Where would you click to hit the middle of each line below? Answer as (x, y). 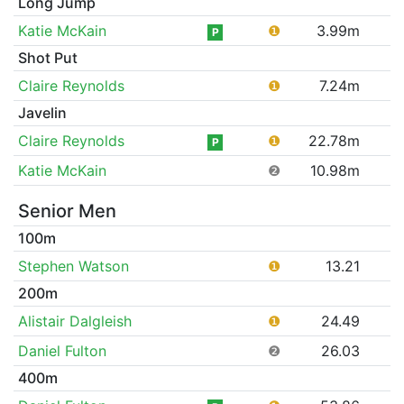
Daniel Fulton (62, 350)
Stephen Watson (73, 266)
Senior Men (67, 211)
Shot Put (47, 57)
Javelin (42, 112)
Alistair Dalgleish (74, 321)
